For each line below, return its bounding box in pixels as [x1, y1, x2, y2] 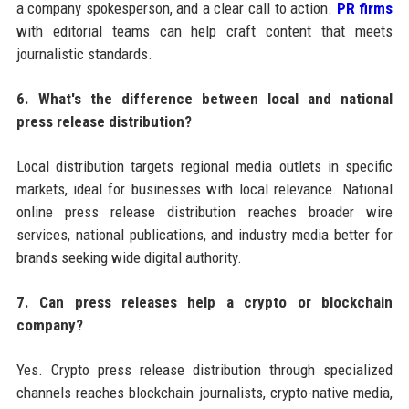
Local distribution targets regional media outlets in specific [16, 157, 393, 176]
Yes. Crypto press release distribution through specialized [16, 361, 393, 380]
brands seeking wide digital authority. [16, 248, 242, 267]
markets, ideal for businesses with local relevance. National [16, 180, 393, 199]
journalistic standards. [16, 45, 152, 64]
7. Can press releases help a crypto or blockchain [16, 293, 393, 312]
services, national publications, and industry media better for [16, 225, 393, 245]
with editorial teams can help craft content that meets [16, 22, 393, 41]
